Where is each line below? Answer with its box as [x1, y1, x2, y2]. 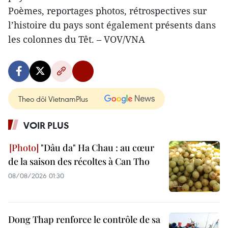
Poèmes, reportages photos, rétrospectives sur [8, 5, 207, 17]
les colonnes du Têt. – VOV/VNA [8, 33, 145, 45]
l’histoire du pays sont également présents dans [8, 19, 216, 31]
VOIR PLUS [23, 119, 69, 131]
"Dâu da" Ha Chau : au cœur [39, 141, 154, 154]
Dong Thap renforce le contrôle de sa [8, 213, 160, 225]
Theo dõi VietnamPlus [18, 94, 88, 104]
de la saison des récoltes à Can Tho [8, 155, 150, 167]
